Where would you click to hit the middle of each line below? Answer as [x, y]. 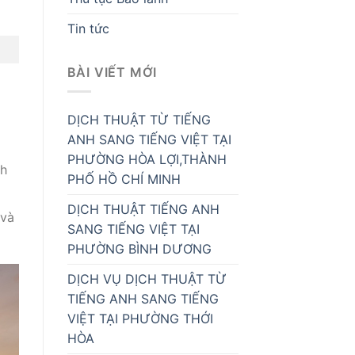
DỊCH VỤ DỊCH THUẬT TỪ [147, 279]
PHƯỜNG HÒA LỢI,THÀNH [147, 160]
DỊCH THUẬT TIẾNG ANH [143, 210]
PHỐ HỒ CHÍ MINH [124, 179]
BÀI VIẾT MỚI [112, 72]
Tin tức [88, 28]
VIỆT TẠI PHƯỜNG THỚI [140, 319]
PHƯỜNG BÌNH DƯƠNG [139, 249]
